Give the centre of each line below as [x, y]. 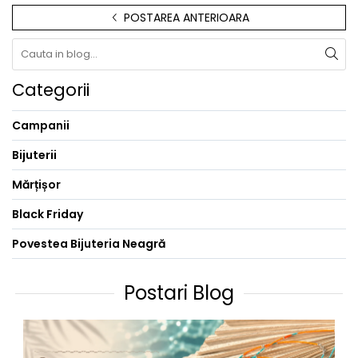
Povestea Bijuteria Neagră [89, 244]
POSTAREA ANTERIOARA [185, 18]
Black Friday [48, 215]
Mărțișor [36, 185]
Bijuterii [34, 155]
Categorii [51, 90]
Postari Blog [179, 293]
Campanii [41, 126]
